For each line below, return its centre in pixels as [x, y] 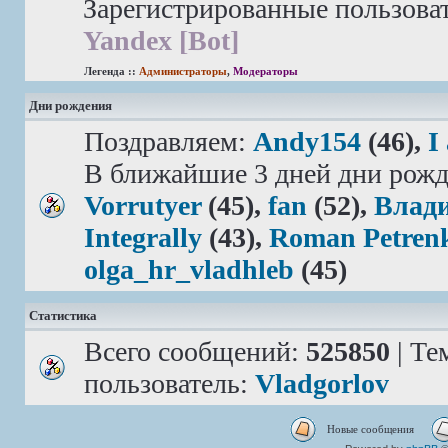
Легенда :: [111, 71]
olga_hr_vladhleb [189, 269]
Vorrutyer [142, 205]
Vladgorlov [322, 383]
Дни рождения [70, 106]
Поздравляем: [168, 141]
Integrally [143, 237]
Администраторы [183, 71]
